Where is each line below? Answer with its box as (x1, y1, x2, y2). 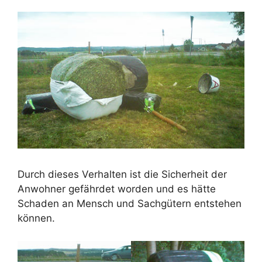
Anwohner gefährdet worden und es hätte (18, 183, 216, 195)
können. (18, 212, 55, 225)
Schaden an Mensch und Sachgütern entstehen (18, 198, 242, 210)
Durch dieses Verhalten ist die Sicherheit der (18, 168, 227, 181)
